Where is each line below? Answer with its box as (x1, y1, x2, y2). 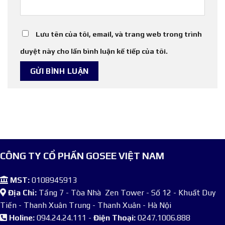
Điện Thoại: (91, 212, 136, 222)
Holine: (7, 212, 37, 222)
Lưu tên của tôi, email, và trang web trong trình (36, 30, 202, 38)
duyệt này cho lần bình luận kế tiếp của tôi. (20, 47, 168, 55)
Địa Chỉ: (6, 187, 37, 197)
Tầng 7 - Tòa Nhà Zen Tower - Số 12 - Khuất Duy (37, 187, 215, 197)
